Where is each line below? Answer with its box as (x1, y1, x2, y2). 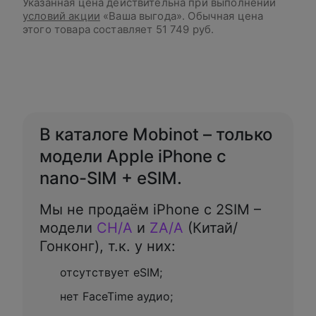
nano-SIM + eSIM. (39, 168, 182, 188)
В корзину (54, 61, 111, 75)
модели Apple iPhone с (39, 146, 226, 166)
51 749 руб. (155, 23, 214, 36)
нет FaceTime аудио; (60, 289, 173, 303)
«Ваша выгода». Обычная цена (99, 9, 264, 23)
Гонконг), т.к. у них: (39, 238, 176, 255)
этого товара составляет (23, 23, 156, 36)
